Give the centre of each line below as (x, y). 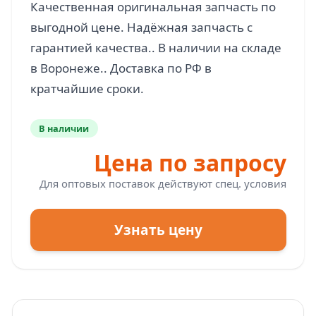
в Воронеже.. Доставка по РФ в (121, 68)
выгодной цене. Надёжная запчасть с (141, 27)
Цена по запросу (190, 162)
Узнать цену (158, 230)
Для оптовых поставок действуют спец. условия (163, 183)
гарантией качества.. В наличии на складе (156, 48)
